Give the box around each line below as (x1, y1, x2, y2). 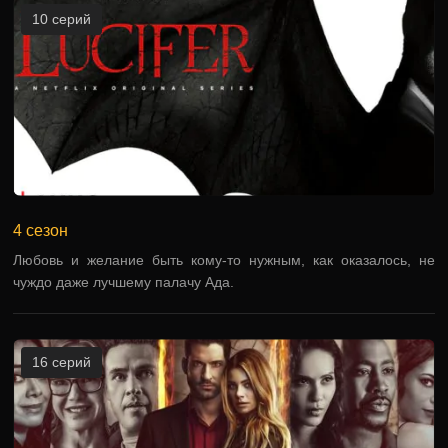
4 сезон (13, 222, 69, 239)
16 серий (32, 354, 92, 370)
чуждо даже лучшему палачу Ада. (13, 274, 235, 290)
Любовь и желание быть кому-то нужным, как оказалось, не (13, 252, 435, 268)
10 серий (32, 11, 92, 27)
